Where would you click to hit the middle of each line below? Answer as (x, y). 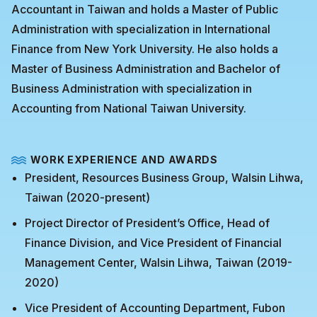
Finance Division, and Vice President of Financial (154, 242)
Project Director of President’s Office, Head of (148, 223)
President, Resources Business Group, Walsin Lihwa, (165, 177)
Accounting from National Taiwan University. (129, 109)
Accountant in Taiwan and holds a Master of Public (145, 10)
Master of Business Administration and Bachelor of (146, 69)
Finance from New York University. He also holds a (145, 49)
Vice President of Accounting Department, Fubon (155, 307)
